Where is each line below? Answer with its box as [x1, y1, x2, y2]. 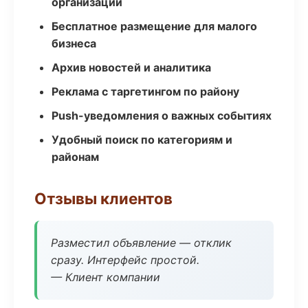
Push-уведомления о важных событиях [52, 109, 272, 122]
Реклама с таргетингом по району [52, 85, 239, 98]
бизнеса [52, 36, 96, 50]
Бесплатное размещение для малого [52, 19, 257, 33]
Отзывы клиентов [34, 189, 173, 208]
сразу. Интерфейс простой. [51, 253, 199, 267]
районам [52, 150, 99, 164]
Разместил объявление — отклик [51, 236, 232, 250]
